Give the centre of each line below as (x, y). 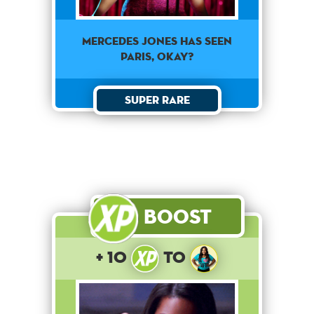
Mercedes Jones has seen (157, 41)
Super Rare (157, 100)
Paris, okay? (157, 57)
